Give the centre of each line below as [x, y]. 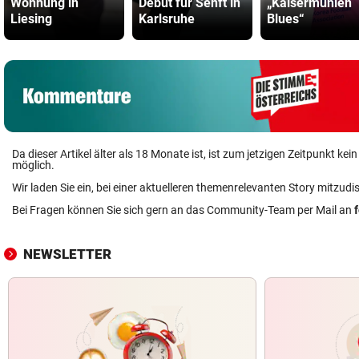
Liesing [31, 19]
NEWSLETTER [67, 254]
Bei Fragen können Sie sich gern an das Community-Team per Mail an [183, 210]
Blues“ [286, 19]
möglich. [33, 165]
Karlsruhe [167, 19]
